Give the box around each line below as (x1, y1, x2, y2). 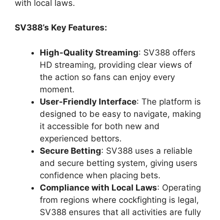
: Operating (157, 182, 201, 192)
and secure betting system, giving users (40, 158, 197, 168)
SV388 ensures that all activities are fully (40, 207, 201, 217)
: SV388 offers (138, 47, 195, 57)
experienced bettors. (40, 133, 122, 143)
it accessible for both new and (40, 121, 160, 131)
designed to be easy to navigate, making (40, 109, 201, 119)
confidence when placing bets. (40, 170, 161, 180)
